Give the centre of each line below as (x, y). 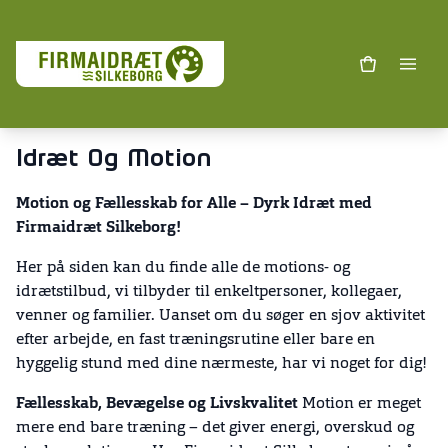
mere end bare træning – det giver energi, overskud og (215, 428)
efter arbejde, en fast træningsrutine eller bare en (195, 340)
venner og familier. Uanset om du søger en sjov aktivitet (220, 316)
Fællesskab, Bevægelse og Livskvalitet (157, 404)
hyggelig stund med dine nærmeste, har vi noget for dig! (221, 364)
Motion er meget (359, 404)
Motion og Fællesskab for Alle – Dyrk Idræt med (194, 204)
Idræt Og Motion (114, 159)
